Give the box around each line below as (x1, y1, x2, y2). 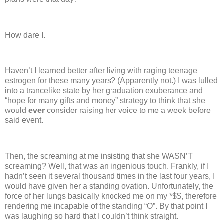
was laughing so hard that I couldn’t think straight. (5, 211, 178, 220)
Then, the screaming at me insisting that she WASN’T (5, 151, 193, 160)
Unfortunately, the (151, 181, 213, 190)
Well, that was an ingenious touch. (48, 161, 169, 170)
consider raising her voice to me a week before (45, 106, 211, 115)
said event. (5, 116, 43, 125)
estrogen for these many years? (5, 76, 115, 85)
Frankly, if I (171, 161, 209, 170)
